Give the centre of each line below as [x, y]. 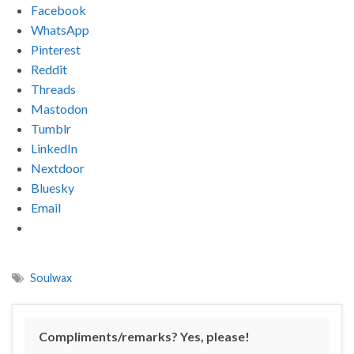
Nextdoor [58, 168]
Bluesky [53, 188]
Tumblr [51, 129]
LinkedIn [54, 149]
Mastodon [59, 109]
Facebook [58, 10]
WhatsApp [60, 30]
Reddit [49, 70]
